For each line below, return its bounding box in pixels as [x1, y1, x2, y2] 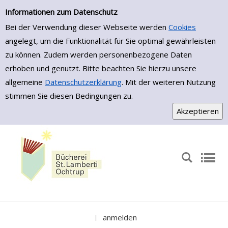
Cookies [168, 22, 196, 32]
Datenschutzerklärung [45, 77, 122, 87]
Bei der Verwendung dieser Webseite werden [5, 22, 168, 32]
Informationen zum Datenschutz [5, 7, 118, 17]
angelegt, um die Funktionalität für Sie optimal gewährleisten [5, 36, 216, 46]
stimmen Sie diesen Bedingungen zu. [5, 91, 133, 101]
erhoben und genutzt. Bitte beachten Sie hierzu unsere [5, 63, 196, 73]
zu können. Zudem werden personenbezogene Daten [5, 49, 192, 60]
